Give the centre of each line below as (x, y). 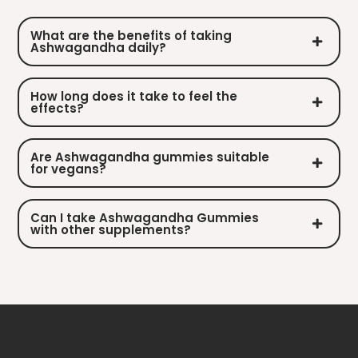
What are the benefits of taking (131, 36)
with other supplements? (111, 230)
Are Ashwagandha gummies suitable (150, 157)
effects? (58, 109)
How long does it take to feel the (134, 97)
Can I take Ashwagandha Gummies (145, 218)
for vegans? (69, 169)
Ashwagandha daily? (99, 48)
